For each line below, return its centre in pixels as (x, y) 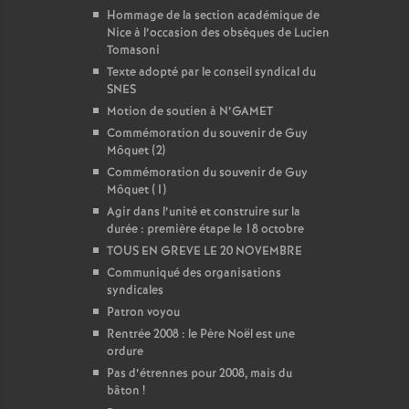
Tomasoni (133, 51)
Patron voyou (143, 313)
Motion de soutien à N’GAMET (190, 112)
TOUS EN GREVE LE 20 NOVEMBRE (204, 252)
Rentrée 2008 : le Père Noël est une (201, 335)
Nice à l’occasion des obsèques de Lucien (218, 33)
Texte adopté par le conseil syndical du (211, 73)
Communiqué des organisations (194, 273)
